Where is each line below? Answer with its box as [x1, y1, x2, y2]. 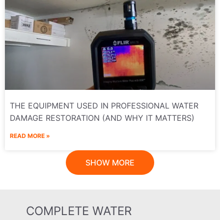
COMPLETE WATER [26, 204, 132, 219]
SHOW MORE [85, 158, 135, 168]
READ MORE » [10, 132, 50, 140]
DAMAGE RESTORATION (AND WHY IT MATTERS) [10, 113, 194, 123]
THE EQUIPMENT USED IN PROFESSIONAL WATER [10, 101, 198, 111]
